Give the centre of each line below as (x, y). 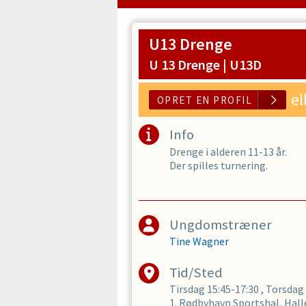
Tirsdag (187, 289)
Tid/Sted (196, 273)
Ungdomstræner (221, 225)
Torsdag (285, 289)
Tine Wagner (199, 241)
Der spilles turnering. (219, 165)
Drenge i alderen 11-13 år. (228, 152)
